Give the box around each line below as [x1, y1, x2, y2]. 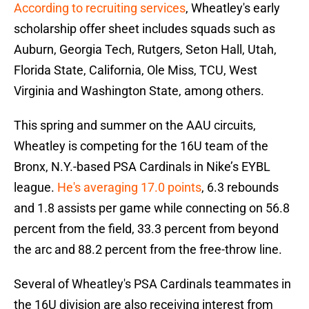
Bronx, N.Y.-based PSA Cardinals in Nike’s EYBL [14, 159, 270, 175]
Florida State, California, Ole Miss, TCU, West [14, 63, 257, 78]
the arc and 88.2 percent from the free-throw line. [14, 242, 282, 257]
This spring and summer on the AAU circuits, [14, 118, 256, 133]
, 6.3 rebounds [201, 180, 279, 195]
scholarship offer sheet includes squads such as [14, 21, 275, 37]
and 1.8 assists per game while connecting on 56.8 [14, 201, 290, 216]
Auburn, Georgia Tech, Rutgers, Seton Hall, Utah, [14, 42, 277, 57]
